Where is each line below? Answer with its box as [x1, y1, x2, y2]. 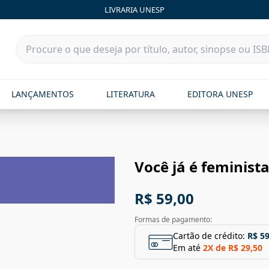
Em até [173, 242, 201, 253]
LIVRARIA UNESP [104, 4, 165, 15]
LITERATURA [106, 88, 155, 100]
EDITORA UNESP [187, 88, 253, 100]
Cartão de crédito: [173, 230, 245, 241]
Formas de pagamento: [134, 214, 212, 225]
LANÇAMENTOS [11, 88, 74, 100]
